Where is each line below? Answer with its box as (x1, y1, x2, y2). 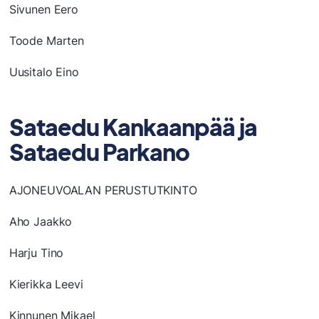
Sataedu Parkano (9, 137, 190, 167)
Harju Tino (9, 246, 64, 261)
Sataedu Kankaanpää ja (9, 113, 257, 142)
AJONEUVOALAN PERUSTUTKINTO (9, 183, 197, 198)
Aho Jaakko (9, 214, 73, 229)
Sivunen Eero (9, 2, 78, 17)
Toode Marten (9, 33, 84, 48)
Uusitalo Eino (9, 65, 79, 80)
